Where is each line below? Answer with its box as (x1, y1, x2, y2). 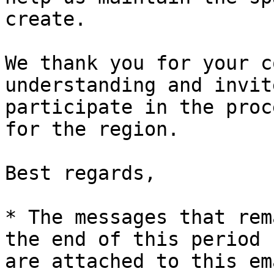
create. (5, 8, 86, 31)
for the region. (5, 118, 179, 141)
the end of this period (5, 228, 272, 251)
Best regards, (5, 162, 156, 185)
